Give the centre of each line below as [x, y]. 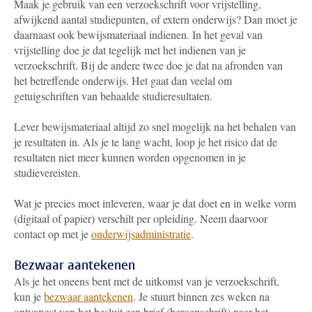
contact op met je [53, 234]
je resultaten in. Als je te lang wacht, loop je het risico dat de [146, 142]
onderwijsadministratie [141, 234]
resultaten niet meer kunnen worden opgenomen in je [130, 157]
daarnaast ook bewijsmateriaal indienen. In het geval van [138, 34]
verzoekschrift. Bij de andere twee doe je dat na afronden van [148, 65]
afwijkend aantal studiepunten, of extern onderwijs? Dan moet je [156, 19]
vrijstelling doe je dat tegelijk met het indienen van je [130, 50]
